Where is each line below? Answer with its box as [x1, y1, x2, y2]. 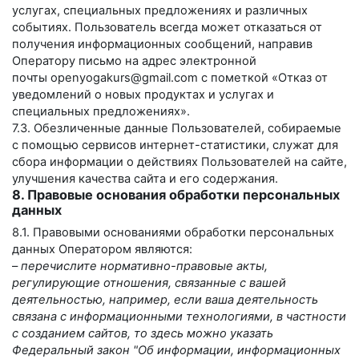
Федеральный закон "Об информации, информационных [12, 343, 341, 357]
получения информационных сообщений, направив [12, 37, 313, 51]
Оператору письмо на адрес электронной [12, 54, 256, 68]
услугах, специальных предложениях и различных [12, 3, 308, 18]
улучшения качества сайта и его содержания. [12, 171, 278, 186]
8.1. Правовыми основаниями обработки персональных [12, 225, 334, 240]
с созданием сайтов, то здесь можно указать [12, 326, 273, 341]
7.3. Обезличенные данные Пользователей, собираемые [12, 121, 341, 135]
